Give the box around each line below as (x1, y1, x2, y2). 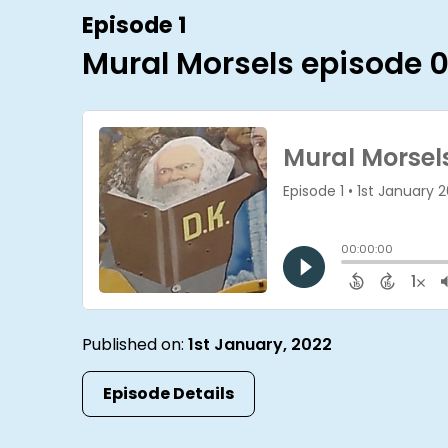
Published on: (82, 332, 189, 356)
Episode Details (103, 381, 235, 405)
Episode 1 (82, 8, 188, 41)
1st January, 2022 (188, 332, 333, 356)
